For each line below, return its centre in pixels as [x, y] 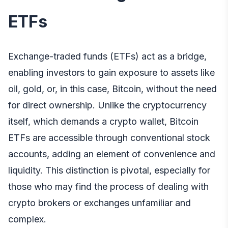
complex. [27, 219]
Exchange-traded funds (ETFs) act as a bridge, [107, 56]
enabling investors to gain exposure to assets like [111, 73]
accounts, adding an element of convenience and [112, 154]
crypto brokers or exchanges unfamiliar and [99, 203]
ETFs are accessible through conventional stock [109, 138]
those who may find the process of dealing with [108, 187]
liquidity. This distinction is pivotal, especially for [109, 170]
